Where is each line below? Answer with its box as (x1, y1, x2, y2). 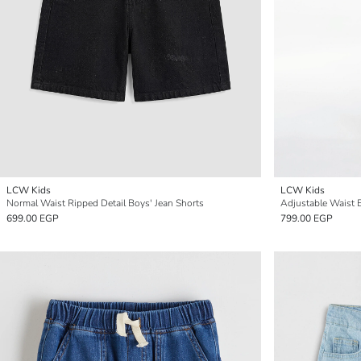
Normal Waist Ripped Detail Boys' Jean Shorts (6, 197, 204, 210)
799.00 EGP (280, 212, 333, 225)
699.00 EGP (6, 212, 59, 225)
